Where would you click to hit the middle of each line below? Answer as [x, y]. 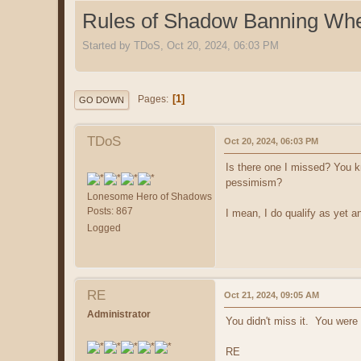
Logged [104, 228]
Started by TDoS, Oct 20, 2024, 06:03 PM [180, 45]
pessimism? [254, 182]
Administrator [119, 315]
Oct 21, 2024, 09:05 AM [272, 295]
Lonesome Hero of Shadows [149, 196]
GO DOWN [102, 100]
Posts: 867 [110, 211]
